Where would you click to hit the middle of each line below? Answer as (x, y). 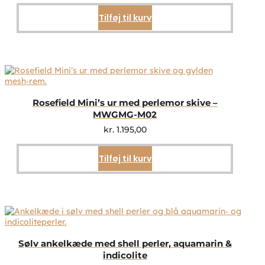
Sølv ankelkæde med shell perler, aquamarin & (125, 244)
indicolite (125, 256)
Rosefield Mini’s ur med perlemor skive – (125, 103)
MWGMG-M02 (125, 115)
